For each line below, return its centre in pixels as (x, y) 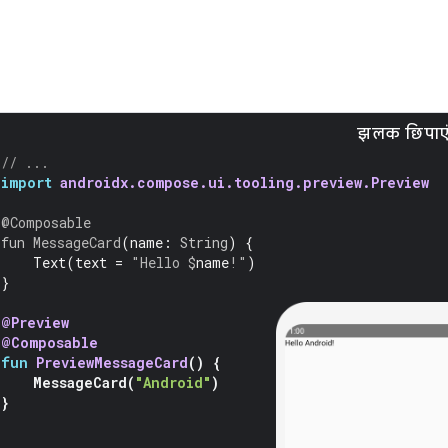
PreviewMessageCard (112, 362)
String (204, 242)
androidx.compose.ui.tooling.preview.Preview (244, 182)
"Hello (159, 262)
